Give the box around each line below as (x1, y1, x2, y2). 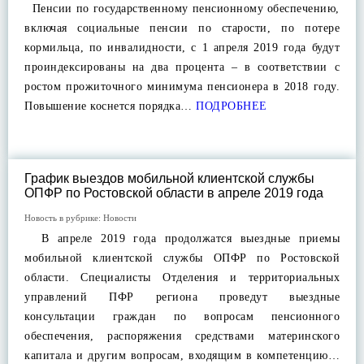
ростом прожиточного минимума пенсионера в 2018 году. (24, 80, 340, 93)
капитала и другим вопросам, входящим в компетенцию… (24, 349, 340, 362)
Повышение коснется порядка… (24, 100, 193, 112)
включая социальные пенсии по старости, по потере (24, 22, 340, 34)
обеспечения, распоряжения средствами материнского (24, 330, 340, 342)
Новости (103, 213, 136, 223)
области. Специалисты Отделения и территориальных (24, 271, 340, 284)
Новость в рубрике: (24, 213, 103, 223)
